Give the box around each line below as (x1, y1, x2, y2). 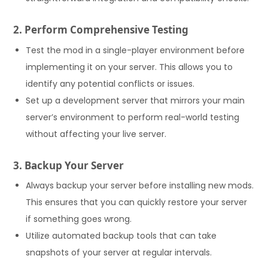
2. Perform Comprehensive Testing (13, 23, 189, 37)
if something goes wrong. (26, 213, 132, 226)
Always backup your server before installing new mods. (26, 179, 254, 192)
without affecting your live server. (26, 127, 167, 140)
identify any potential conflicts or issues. (26, 77, 195, 90)
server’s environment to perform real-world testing (26, 111, 240, 123)
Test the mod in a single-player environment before (26, 44, 245, 56)
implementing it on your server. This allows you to (26, 60, 233, 73)
